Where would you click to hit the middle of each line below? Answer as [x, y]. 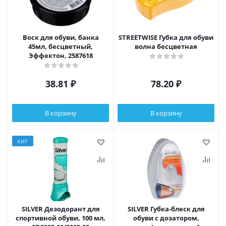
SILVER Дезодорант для [61, 209]
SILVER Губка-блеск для [166, 209]
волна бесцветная [166, 46]
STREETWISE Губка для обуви [166, 37]
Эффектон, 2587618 [61, 55]
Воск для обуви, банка [61, 37]
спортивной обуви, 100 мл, [61, 218]
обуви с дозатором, [166, 218]
